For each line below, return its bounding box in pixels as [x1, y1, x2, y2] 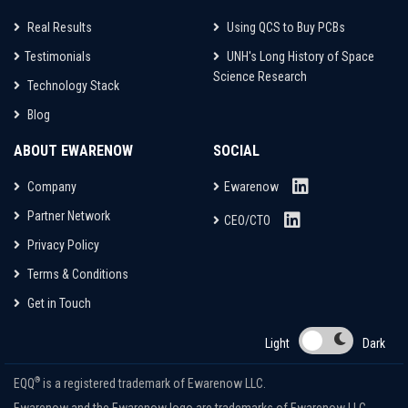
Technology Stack [25, 78, 119, 93]
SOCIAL [213, 142, 260, 159]
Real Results [25, 20, 92, 35]
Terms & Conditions [25, 267, 128, 281]
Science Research [213, 69, 307, 84]
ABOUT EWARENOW [14, 142, 133, 159]
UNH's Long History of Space [224, 49, 374, 64]
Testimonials [25, 49, 91, 64]
